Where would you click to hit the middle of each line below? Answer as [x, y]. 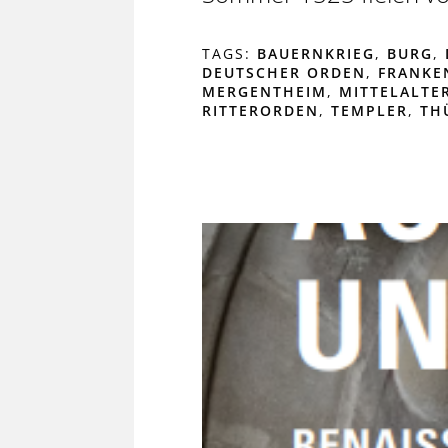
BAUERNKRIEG [315, 53]
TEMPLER [369, 110]
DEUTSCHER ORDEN [283, 72]
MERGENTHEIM [264, 91]
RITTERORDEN [260, 110]
